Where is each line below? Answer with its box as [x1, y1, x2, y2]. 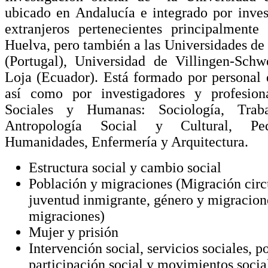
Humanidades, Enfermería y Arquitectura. [5, 133, 248, 150]
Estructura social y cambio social [29, 159, 221, 175]
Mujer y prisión [29, 224, 118, 240]
